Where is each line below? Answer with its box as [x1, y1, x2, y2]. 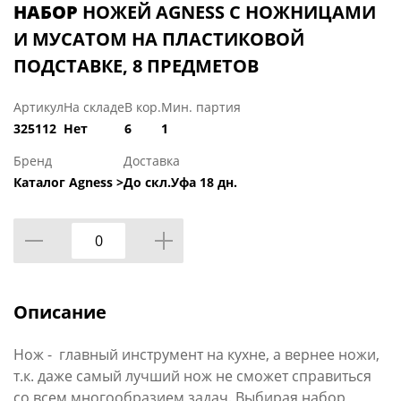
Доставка [124, 152, 180, 170]
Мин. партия [161, 98, 241, 116]
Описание [13, 300, 107, 325]
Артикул [13, 98, 64, 116]
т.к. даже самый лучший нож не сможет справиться [13, 366, 371, 387]
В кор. [124, 98, 161, 116]
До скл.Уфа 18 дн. [124, 174, 237, 192]
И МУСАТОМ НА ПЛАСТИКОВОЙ [13, 27, 304, 52]
